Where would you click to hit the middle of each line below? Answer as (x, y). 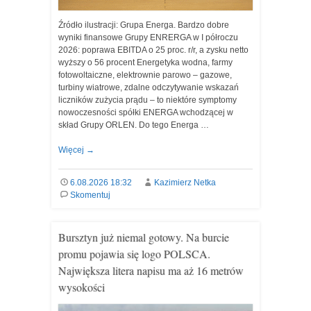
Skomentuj (90, 195)
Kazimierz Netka (185, 183)
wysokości (82, 287)
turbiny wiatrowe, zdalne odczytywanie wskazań (149, 87)
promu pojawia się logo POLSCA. (134, 254)
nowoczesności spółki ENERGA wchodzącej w (146, 112)
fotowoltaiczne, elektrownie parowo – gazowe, (145, 75)
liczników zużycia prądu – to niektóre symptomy (148, 100)
